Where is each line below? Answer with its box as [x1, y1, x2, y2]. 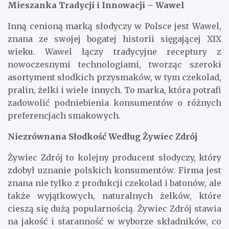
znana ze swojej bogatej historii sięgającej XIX [8, 33, 221, 44]
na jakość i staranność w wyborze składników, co [8, 216, 221, 226]
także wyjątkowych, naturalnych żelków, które [8, 190, 221, 201]
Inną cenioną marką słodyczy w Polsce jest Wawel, [8, 20, 221, 31]
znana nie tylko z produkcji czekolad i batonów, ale [8, 177, 221, 188]
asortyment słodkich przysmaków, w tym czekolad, [8, 72, 221, 82]
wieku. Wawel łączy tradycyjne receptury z [8, 46, 221, 57]
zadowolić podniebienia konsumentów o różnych [8, 97, 221, 108]
